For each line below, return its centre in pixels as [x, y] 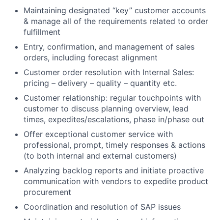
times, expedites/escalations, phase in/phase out [114, 119]
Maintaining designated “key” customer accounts [115, 10]
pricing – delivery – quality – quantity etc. [100, 83]
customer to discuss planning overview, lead [106, 108]
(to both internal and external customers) [100, 155]
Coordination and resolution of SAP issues [102, 206]
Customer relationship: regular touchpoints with [112, 97]
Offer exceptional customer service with [98, 134]
